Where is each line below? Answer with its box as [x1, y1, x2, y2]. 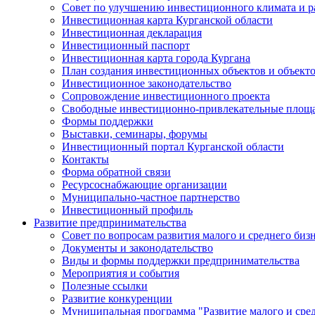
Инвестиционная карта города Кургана [62, 52, 250, 64]
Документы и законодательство [62, 242, 213, 254]
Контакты [62, 153, 109, 165]
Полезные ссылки [62, 280, 148, 292]
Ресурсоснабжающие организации [62, 179, 227, 191]
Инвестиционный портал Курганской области [62, 141, 284, 153]
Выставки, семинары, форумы [62, 128, 207, 140]
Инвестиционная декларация [62, 27, 202, 39]
